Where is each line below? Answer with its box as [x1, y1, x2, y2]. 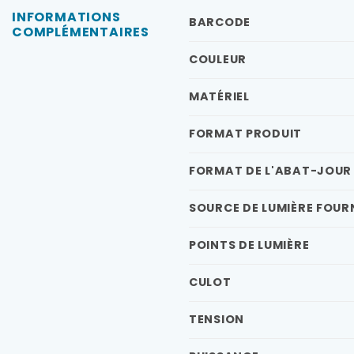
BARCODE [189, 13, 251, 30]
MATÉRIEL [189, 88, 250, 104]
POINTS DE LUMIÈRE [189, 236, 310, 253]
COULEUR [189, 51, 247, 67]
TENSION [189, 311, 245, 327]
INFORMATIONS [12, 7, 121, 26]
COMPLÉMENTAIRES [12, 22, 150, 41]
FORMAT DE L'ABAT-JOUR [189, 162, 352, 179]
